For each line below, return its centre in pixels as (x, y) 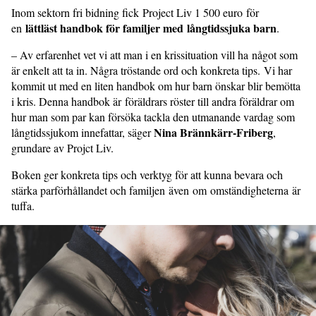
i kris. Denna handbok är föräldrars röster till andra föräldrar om (153, 102)
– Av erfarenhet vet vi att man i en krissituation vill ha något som (154, 55)
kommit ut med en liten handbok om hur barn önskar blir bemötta (156, 86)
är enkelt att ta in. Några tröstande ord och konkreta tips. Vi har (152, 71)
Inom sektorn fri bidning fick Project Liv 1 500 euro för (135, 13)
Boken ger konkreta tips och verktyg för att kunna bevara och (147, 175)
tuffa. (25, 206)
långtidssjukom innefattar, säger (83, 133)
